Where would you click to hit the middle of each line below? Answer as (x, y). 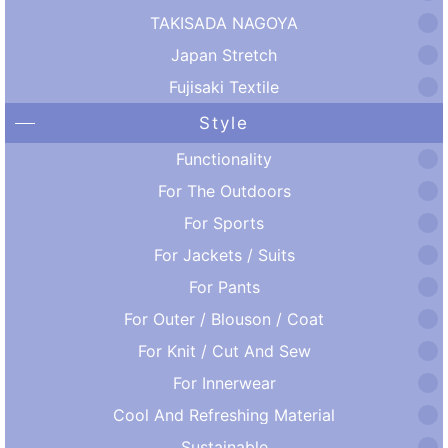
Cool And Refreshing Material (224, 414)
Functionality (224, 158)
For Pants (224, 286)
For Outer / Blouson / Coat (224, 318)
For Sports (224, 222)
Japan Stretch (224, 54)
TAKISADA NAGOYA (224, 22)
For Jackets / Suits (224, 254)
